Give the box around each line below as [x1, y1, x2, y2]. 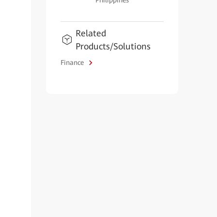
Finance [60, 58, 86, 66]
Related [75, 28, 106, 38]
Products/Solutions [75, 41, 151, 51]
